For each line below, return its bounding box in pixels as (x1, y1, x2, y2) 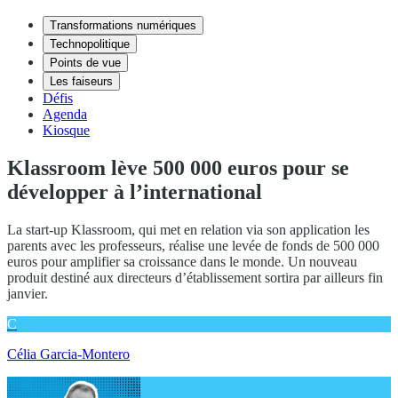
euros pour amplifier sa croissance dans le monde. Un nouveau (7, 253, 357, 269)
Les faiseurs (50, 75, 113, 88)
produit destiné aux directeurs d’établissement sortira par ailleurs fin (7, 269, 383, 285)
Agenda (43, 107, 87, 122)
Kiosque (43, 123, 90, 138)
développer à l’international (7, 179, 262, 203)
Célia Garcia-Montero (7, 346, 130, 362)
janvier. (7, 285, 48, 301)
